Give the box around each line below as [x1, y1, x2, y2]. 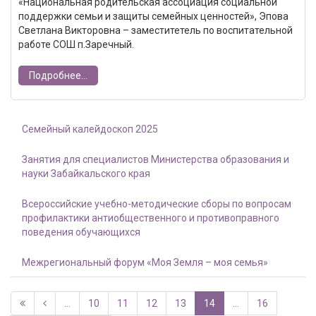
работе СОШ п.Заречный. [18, 39, 134, 51]
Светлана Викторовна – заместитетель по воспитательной [18, 25, 293, 37]
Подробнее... [29, 70, 87, 82]
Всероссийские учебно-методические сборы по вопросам [22, 198, 291, 210]
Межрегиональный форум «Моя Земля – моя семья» [22, 257, 268, 269]
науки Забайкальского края [22, 168, 150, 180]
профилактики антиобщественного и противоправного [22, 212, 279, 224]
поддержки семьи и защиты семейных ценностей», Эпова [18, 11, 288, 23]
